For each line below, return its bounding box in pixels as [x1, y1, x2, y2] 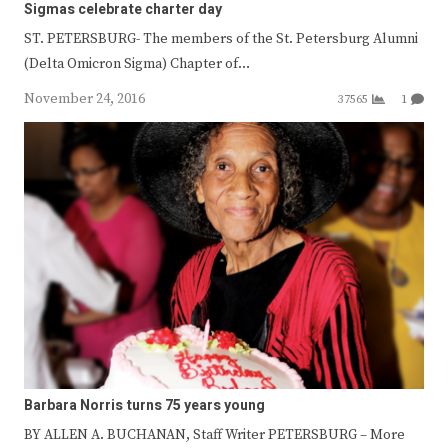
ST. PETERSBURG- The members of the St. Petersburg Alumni [24, 29, 418, 48]
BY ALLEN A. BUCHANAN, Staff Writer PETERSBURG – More [24, 425, 405, 444]
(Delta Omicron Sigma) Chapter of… [24, 54, 250, 73]
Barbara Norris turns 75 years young [24, 394, 265, 416]
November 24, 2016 [24, 89, 145, 108]
